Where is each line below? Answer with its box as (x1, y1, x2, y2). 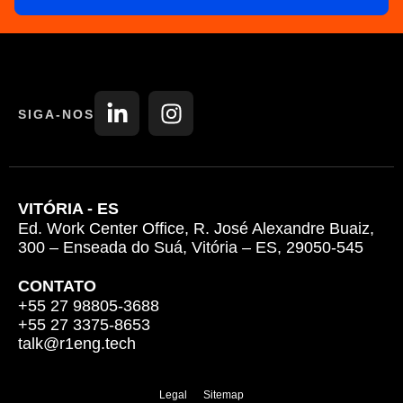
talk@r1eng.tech (18, 334, 136, 353)
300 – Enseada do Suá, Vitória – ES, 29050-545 (18, 238, 363, 257)
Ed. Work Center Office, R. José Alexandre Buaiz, (18, 219, 374, 238)
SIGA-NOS (18, 106, 94, 121)
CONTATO (18, 276, 96, 295)
